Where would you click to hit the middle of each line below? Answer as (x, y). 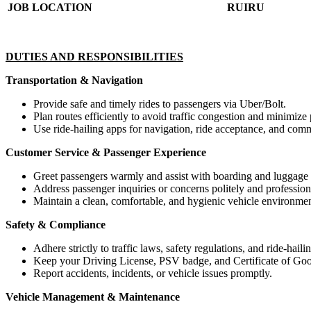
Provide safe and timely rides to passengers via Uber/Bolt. (160, 103)
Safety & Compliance (56, 224)
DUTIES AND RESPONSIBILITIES (94, 56)
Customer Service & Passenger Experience (106, 152)
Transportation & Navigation (74, 80)
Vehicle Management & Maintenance (93, 296)
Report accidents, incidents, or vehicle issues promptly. (153, 273)
